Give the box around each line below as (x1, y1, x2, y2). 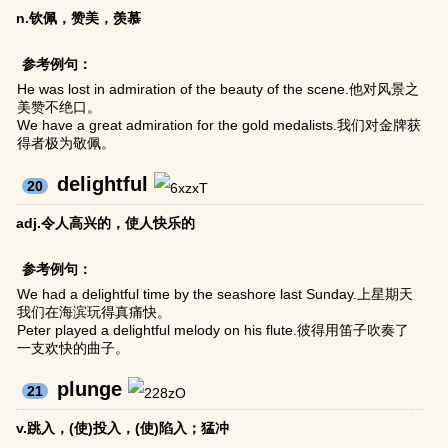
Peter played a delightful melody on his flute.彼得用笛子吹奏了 (17, 322, 410, 339)
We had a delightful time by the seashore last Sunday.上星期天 (17, 286, 414, 303)
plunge (57, 378, 123, 401)
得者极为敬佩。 (17, 135, 116, 152)
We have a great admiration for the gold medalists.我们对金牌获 (17, 117, 422, 134)
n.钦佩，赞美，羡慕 (16, 10, 142, 27)
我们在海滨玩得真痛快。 (17, 304, 172, 321)
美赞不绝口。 (17, 99, 102, 116)
